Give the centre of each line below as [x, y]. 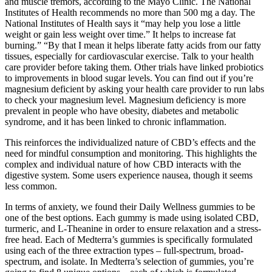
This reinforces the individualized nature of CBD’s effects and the [130, 143]
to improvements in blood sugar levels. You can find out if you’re [129, 78]
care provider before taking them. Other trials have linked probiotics [134, 67]
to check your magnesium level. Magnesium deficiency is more [125, 100]
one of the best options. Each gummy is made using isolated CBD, [132, 218]
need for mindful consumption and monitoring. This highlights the [131, 154]
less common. [31, 186]
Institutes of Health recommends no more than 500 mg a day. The [130, 13]
